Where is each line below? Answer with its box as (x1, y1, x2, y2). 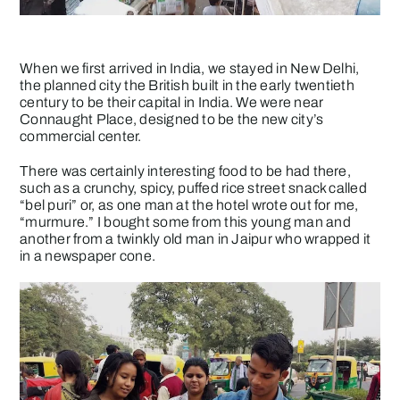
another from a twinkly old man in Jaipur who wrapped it (20, 230, 371, 246)
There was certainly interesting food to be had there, (20, 162, 351, 179)
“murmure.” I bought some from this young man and (20, 213, 351, 229)
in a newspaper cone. (20, 247, 156, 263)
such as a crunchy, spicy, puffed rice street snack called (20, 179, 367, 196)
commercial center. (20, 128, 142, 144)
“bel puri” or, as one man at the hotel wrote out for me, (20, 196, 359, 212)
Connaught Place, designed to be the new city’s (20, 111, 324, 127)
